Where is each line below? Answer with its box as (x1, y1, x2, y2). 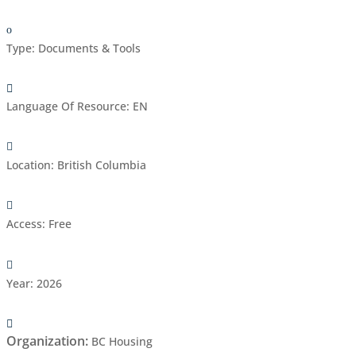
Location (6, 157, 51, 173)
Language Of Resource (6, 98, 126, 114)
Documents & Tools (37, 40, 141, 56)
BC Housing (91, 333, 153, 349)
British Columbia (56, 157, 146, 173)
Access (6, 216, 42, 232)
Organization (6, 331, 85, 350)
